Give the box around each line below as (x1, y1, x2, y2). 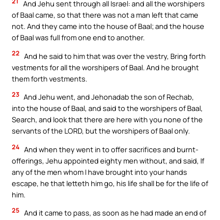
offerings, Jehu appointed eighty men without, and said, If (12, 155, 204, 165)
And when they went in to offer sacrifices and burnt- (23, 144, 198, 154)
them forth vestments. (12, 73, 87, 83)
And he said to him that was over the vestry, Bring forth (23, 51, 206, 61)
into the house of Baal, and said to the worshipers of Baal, (12, 103, 203, 113)
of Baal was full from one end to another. (12, 32, 145, 43)
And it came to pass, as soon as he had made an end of (23, 208, 206, 218)
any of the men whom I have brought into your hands (12, 166, 187, 177)
